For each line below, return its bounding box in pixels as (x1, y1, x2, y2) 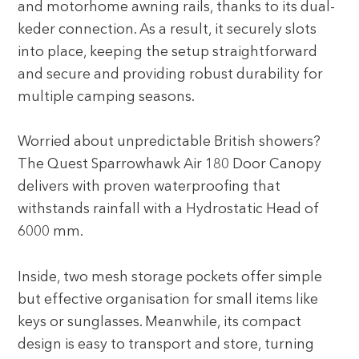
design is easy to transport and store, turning (18, 337, 315, 352)
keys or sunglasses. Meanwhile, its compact (18, 315, 302, 329)
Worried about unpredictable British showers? (18, 135, 321, 150)
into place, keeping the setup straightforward (18, 46, 318, 60)
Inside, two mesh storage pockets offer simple (18, 270, 323, 284)
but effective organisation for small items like (18, 292, 319, 307)
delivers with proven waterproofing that (18, 180, 281, 195)
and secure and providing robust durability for (18, 68, 324, 83)
